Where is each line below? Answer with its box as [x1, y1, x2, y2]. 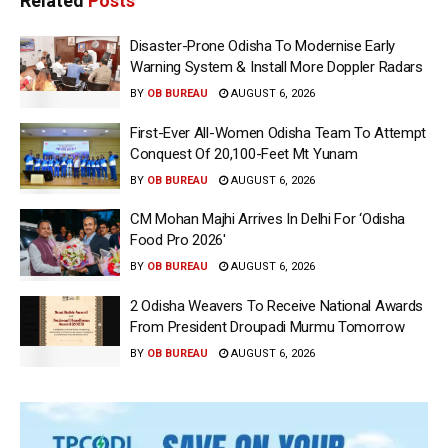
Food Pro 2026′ [130, 231, 226, 250]
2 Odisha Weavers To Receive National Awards [130, 296, 424, 315]
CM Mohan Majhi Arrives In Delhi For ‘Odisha [130, 210, 406, 229]
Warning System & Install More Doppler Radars [130, 58, 423, 77]
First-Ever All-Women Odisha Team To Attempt [130, 123, 427, 142]
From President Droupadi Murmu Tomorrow [130, 317, 405, 336]
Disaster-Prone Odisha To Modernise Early [130, 37, 395, 56]
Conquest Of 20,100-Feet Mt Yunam [130, 144, 358, 163]
